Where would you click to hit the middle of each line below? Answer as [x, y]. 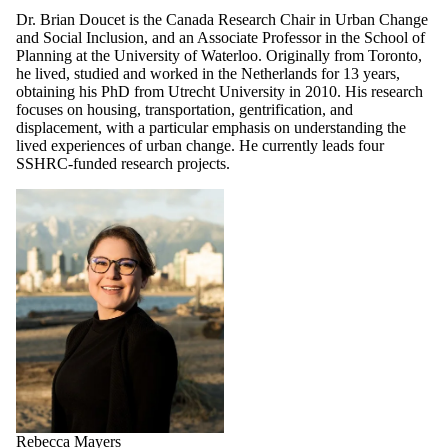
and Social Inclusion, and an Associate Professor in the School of [220, 37]
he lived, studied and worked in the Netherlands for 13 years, [208, 73]
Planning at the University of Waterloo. [141, 55]
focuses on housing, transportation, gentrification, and [184, 109]
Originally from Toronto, [344, 55]
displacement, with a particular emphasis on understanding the [211, 127]
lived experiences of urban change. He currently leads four [200, 145]
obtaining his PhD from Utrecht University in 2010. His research [219, 91]
